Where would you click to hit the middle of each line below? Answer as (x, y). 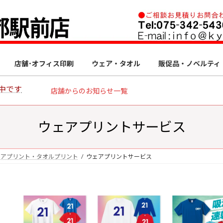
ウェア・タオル (116, 63)
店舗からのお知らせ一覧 (89, 91)
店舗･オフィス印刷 (44, 63)
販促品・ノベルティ (189, 63)
